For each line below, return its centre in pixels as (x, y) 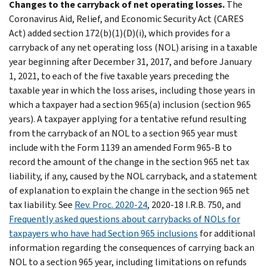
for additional (227, 233)
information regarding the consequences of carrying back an (132, 247)
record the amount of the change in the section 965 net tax (129, 162)
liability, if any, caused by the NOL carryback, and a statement (133, 176)
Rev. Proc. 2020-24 (111, 204)
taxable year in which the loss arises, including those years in (132, 90)
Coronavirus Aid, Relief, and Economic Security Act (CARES (126, 18)
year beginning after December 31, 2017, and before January (130, 61)
